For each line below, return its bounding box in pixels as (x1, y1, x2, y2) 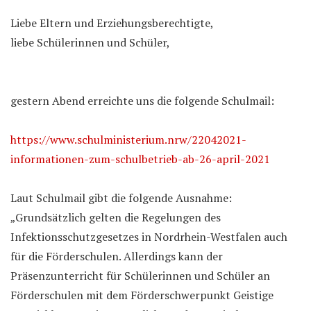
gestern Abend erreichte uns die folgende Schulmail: (10, 93, 274, 108)
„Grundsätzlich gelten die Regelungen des (10, 210, 221, 225)
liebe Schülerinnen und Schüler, (10, 35, 170, 50)
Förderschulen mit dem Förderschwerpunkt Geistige (10, 287, 274, 303)
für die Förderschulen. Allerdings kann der (10, 249, 223, 264)
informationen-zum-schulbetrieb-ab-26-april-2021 (10, 151, 270, 167)
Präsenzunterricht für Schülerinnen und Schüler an (10, 268, 270, 283)
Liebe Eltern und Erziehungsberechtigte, (10, 15, 214, 31)
